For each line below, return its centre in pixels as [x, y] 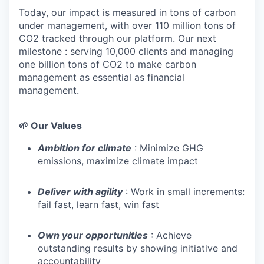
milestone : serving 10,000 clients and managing [126, 52]
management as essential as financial [102, 77]
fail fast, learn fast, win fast [98, 205]
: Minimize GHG [167, 148]
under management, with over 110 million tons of [127, 26]
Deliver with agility [80, 192]
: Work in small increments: [184, 192]
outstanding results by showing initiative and [138, 248]
